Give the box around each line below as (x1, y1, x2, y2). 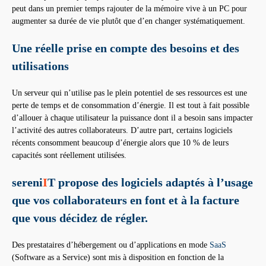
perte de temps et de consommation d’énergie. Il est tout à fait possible (12, 101, 249, 110)
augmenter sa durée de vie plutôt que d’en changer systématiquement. (12, 17, 245, 26)
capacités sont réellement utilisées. (12, 151, 126, 160)
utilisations (12, 59, 69, 73)
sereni (12, 176, 43, 189)
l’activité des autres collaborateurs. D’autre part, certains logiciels (12, 126, 232, 135)
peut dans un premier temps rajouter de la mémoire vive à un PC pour (12, 4, 247, 14)
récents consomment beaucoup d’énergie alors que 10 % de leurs (12, 138, 229, 148)
